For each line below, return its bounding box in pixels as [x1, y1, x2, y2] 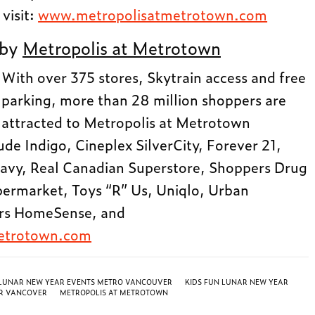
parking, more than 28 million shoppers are [1, 88, 287, 110]
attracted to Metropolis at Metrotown [1, 110, 251, 132]
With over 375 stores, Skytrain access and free [1, 65, 307, 87]
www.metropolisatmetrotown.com [38, 3, 268, 25]
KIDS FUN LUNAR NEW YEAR [185, 276, 288, 287]
